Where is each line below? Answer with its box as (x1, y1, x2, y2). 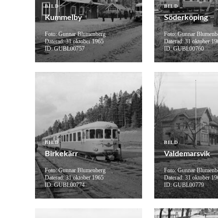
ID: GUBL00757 (45, 45, 85, 53)
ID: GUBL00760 (164, 45, 204, 53)
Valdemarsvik (164, 150, 210, 158)
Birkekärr (45, 150, 78, 158)
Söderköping (164, 14, 208, 22)
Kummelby (45, 14, 82, 22)
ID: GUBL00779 (164, 182, 204, 189)
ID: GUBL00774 (45, 182, 85, 189)
